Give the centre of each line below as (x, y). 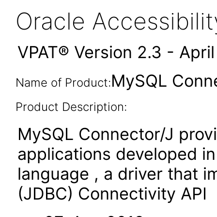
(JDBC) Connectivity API (112, 194)
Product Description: (71, 107)
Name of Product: (63, 83)
